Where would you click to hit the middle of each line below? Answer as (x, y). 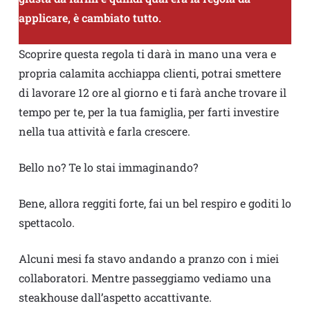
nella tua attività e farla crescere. (104, 131)
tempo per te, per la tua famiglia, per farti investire (148, 112)
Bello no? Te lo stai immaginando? (108, 167)
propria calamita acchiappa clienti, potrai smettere (149, 73)
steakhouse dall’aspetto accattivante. (115, 298)
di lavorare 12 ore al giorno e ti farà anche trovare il (152, 93)
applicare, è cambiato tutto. (90, 18)
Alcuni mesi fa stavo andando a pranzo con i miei (148, 259)
